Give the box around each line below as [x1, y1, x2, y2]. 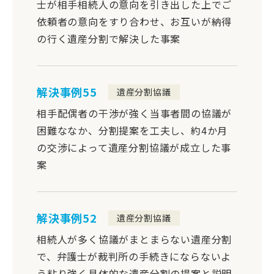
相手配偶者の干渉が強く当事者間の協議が [37, 105, 232, 120]
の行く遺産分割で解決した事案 [37, 31, 181, 46]
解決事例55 [37, 84, 97, 100]
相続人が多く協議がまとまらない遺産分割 [37, 231, 232, 246]
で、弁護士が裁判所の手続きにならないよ [37, 248, 232, 264]
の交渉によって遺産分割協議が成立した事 [37, 139, 232, 155]
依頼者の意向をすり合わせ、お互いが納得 [37, 13, 232, 29]
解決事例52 [37, 210, 97, 226]
